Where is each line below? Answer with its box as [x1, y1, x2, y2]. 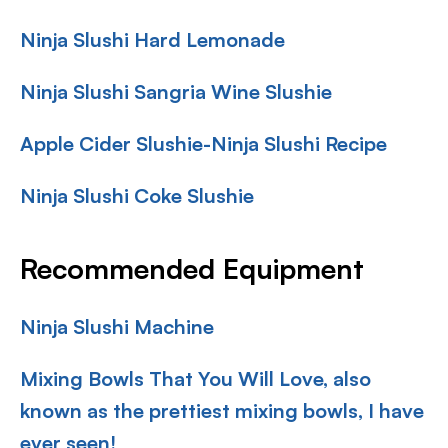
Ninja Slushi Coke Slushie [20, 183, 254, 208]
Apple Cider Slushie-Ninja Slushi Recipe [20, 131, 387, 156]
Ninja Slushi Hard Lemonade [20, 27, 285, 52]
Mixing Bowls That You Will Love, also [20, 366, 371, 391]
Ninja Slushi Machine [20, 314, 214, 339]
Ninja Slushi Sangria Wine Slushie [20, 79, 332, 104]
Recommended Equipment [20, 251, 364, 286]
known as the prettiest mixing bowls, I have [20, 398, 424, 423]
